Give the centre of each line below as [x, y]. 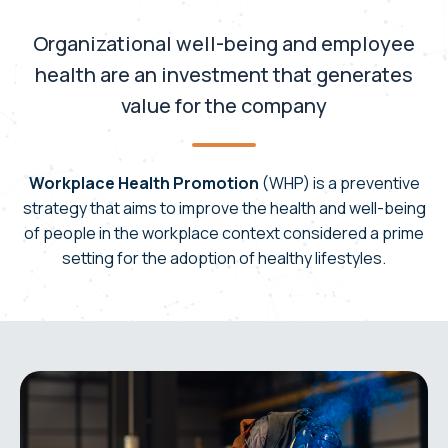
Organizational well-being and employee [224, 43]
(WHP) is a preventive [339, 182]
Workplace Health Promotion [143, 182]
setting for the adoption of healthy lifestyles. [224, 257]
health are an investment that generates [224, 74]
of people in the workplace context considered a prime [224, 232]
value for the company [224, 105]
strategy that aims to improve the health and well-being [224, 207]
